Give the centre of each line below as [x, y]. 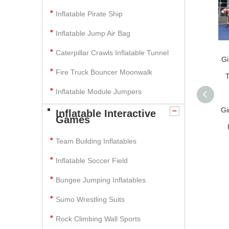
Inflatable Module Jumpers [99, 91]
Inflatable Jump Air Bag [93, 33]
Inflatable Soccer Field [92, 161]
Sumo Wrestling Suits [90, 199]
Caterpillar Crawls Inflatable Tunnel [112, 53]
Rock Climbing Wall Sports [98, 219]
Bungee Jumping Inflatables [101, 180]
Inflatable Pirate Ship [89, 14]
